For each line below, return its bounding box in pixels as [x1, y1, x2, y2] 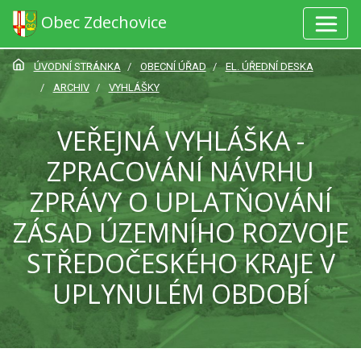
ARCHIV [52, 81, 89, 93]
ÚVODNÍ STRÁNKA [33, 60, 121, 73]
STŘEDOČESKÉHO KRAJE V [26, 246, 335, 280]
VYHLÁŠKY [108, 81, 160, 93]
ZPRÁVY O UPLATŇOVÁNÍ [29, 185, 332, 219]
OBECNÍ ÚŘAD [139, 60, 206, 73]
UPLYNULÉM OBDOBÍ [52, 276, 309, 311]
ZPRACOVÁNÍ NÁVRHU [47, 154, 314, 189]
